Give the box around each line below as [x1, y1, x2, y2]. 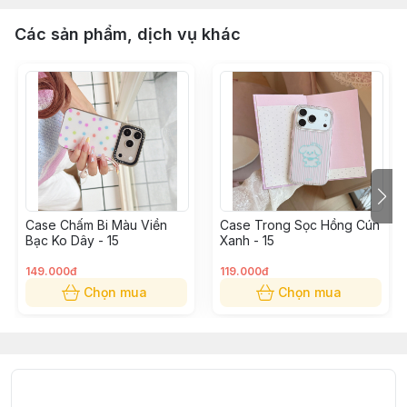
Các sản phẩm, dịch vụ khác [15, 25, 241, 44]
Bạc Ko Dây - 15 [25, 233, 119, 248]
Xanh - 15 [220, 233, 274, 248]
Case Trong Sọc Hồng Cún [220, 217, 380, 233]
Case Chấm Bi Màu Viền [25, 217, 167, 233]
